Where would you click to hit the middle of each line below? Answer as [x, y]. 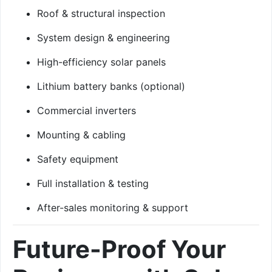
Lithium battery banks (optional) [111, 86]
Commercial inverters [87, 110]
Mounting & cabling [81, 134]
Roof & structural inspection [101, 13]
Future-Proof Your [119, 249]
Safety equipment [78, 159]
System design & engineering [104, 37]
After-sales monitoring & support [113, 207]
